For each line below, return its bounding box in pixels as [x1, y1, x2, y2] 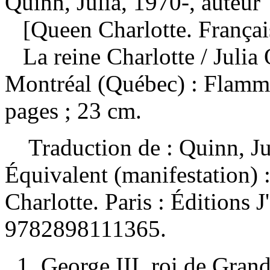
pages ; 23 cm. [5, 97, 142, 124]
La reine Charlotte [23, 43, 201, 69]
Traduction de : [28, 134, 179, 160]
